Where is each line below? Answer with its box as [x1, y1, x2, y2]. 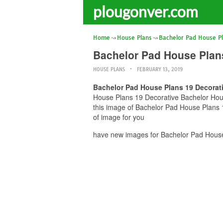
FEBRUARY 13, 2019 [137, 66, 183, 73]
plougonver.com [93, 2, 198, 20]
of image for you [93, 112, 144, 122]
